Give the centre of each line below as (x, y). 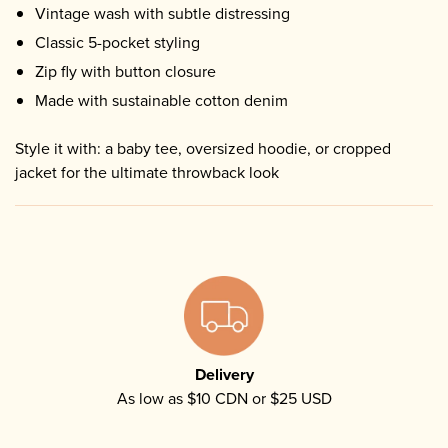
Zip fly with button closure (125, 71)
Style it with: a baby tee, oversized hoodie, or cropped (203, 148)
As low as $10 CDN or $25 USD (224, 398)
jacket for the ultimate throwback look (147, 172)
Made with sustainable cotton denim (161, 100)
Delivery (224, 374)
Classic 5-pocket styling (117, 42)
